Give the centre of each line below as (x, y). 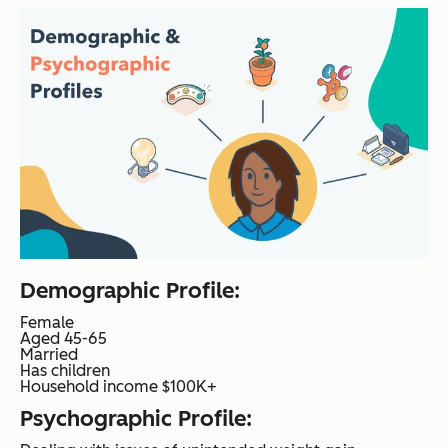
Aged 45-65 (63, 339)
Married (49, 355)
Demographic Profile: (130, 291)
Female (47, 323)
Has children (65, 371)
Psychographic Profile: (136, 419)
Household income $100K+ (118, 387)
